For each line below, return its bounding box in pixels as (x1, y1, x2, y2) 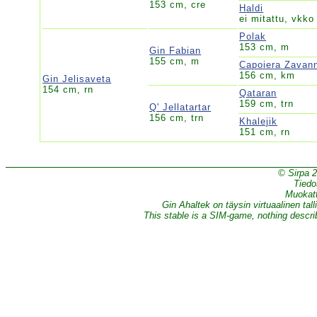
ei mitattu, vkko (239, 13, 315, 24)
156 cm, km (239, 69, 296, 81)
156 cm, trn (149, 112, 204, 123)
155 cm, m (149, 55, 200, 67)
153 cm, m (239, 41, 290, 52)
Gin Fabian (149, 45, 202, 56)
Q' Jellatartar (149, 101, 212, 113)
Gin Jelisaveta (42, 73, 112, 84)
